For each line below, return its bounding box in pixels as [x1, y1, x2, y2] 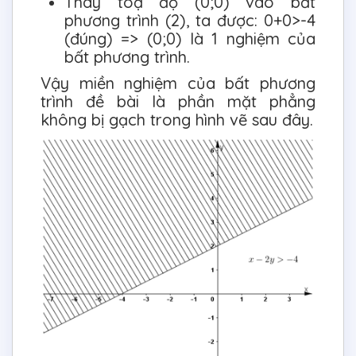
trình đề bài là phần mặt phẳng [41, 91, 315, 111]
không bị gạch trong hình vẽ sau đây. [41, 109, 313, 130]
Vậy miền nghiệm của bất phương [41, 72, 315, 93]
